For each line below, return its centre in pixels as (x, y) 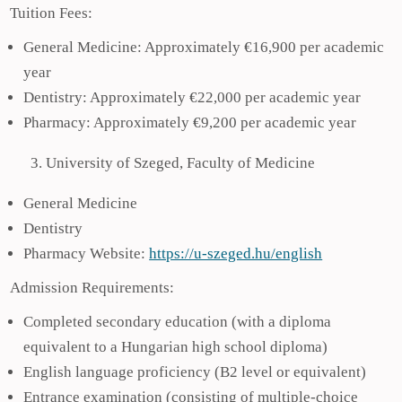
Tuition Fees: (52, 13)
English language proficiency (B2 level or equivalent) (195, 372)
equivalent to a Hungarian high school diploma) (176, 347)
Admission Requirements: (92, 288)
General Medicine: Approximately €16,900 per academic (204, 47)
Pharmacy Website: (87, 253)
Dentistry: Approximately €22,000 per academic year (192, 97)
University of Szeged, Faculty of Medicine (181, 163)
